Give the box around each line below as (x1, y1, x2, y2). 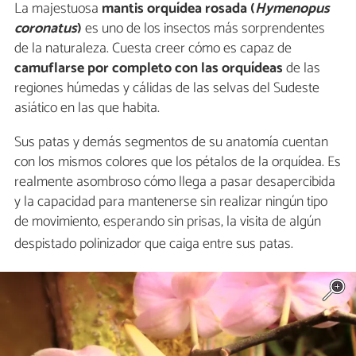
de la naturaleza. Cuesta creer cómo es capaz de (14, 36, 292, 60)
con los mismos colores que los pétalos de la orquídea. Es (14, 149, 341, 174)
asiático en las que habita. (14, 95, 160, 120)
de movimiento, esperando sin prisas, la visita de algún (14, 209, 321, 234)
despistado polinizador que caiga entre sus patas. (14, 231, 293, 256)
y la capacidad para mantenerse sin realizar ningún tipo (14, 189, 327, 214)
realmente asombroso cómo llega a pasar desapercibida (14, 169, 335, 194)
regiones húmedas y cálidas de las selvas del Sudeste (14, 75, 319, 100)
